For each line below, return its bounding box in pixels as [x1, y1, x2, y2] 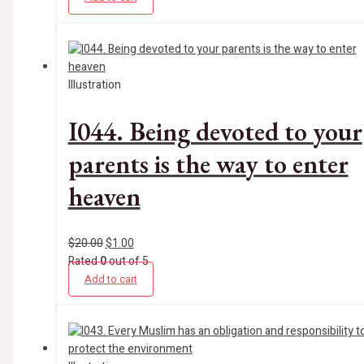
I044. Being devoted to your [67, 115, 362, 149]
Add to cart [84, 271, 137, 287]
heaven [67, 180, 141, 214]
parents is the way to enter [67, 147, 349, 182]
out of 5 [106, 252, 149, 270]
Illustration [67, 76, 121, 93]
